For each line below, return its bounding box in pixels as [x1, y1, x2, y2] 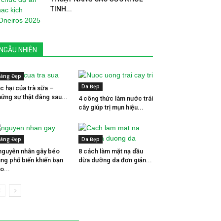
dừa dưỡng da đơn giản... [78, 156, 152, 164]
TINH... [50, 5, 72, 13]
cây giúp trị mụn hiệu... [78, 104, 144, 111]
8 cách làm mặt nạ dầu [78, 147, 143, 155]
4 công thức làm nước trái [78, 95, 153, 102]
